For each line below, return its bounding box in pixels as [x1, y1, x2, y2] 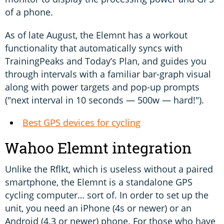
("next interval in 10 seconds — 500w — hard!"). [5, 94, 204, 106]
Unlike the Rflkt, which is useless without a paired [5, 163, 213, 175]
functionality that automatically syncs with [5, 42, 182, 54]
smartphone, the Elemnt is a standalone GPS [5, 176, 192, 188]
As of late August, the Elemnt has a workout [5, 29, 187, 41]
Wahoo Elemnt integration [5, 138, 191, 158]
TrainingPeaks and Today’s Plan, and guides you [5, 55, 206, 67]
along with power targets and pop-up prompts [5, 81, 199, 93]
